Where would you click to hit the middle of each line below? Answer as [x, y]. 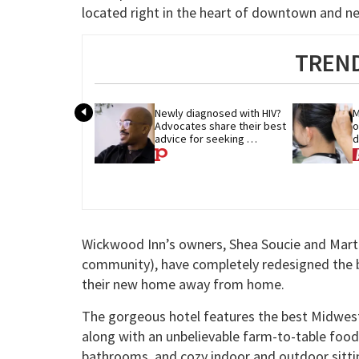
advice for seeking [200, 138]
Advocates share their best [220, 125]
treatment [179, 151]
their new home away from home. [183, 284]
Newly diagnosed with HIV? [218, 113]
